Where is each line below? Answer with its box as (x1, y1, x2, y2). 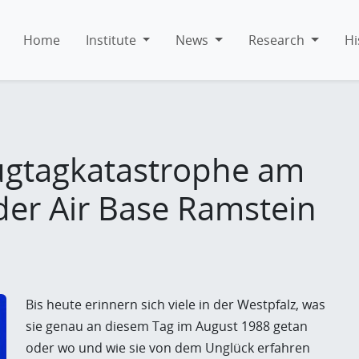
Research (248, 30, 305, 49)
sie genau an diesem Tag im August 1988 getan (26, 317, 308, 335)
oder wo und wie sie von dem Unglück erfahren (26, 339, 310, 357)
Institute (85, 30, 136, 49)
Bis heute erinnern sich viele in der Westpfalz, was (26, 296, 325, 313)
